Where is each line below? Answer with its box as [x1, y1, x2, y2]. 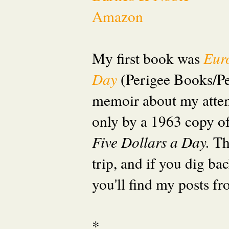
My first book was [92, 48, 203, 68]
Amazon [92, 6, 143, 26]
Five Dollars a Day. [92, 131, 213, 152]
